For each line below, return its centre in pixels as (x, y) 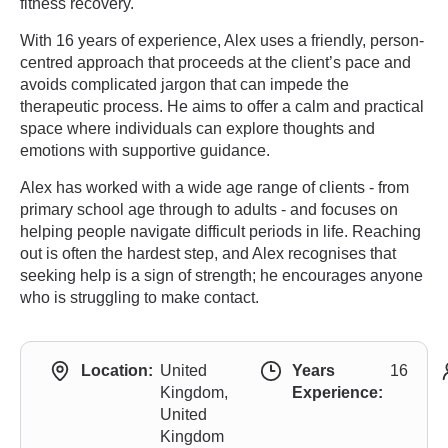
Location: (117, 370)
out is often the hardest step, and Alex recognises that (208, 253)
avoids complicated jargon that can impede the (184, 84)
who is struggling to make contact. (139, 297)
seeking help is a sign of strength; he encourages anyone (221, 275)
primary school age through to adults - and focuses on (209, 209)
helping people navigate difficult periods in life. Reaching (220, 231)
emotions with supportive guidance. (145, 150)
